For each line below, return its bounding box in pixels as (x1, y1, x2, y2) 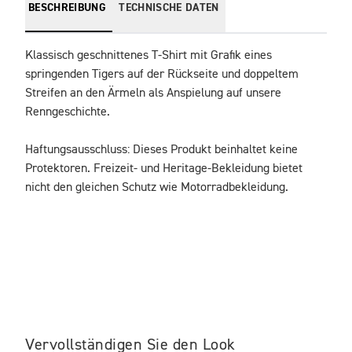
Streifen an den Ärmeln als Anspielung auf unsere (25, 86, 281, 100)
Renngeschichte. (25, 105, 110, 119)
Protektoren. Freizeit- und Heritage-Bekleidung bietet (25, 162, 302, 175)
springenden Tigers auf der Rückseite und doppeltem (25, 68, 299, 81)
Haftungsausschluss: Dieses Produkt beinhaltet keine (25, 143, 298, 156)
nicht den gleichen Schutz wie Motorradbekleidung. (25, 181, 288, 194)
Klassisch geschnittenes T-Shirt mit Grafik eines (25, 49, 272, 62)
